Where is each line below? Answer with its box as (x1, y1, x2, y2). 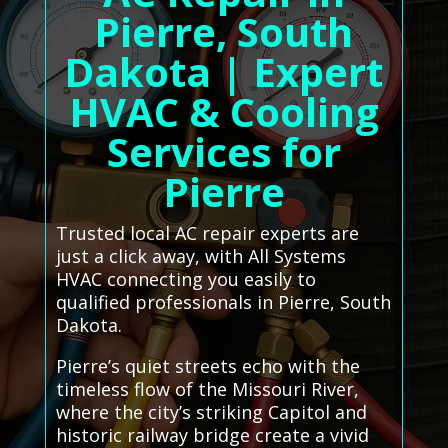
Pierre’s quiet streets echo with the (55, 353, 360, 378)
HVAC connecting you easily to (55, 266, 316, 291)
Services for (106, 123, 341, 179)
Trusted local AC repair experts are (55, 220, 359, 245)
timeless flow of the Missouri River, (55, 376, 359, 401)
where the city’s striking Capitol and (55, 399, 367, 424)
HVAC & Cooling (68, 83, 379, 139)
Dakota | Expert (64, 43, 384, 99)
